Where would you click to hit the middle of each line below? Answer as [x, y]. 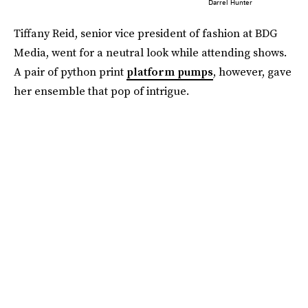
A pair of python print [70, 72]
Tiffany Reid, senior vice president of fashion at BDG [145, 33]
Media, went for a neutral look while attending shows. [150, 53]
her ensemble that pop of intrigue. [101, 91]
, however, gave [252, 72]
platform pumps [170, 72]
